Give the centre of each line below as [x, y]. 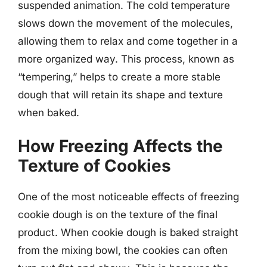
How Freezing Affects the [120, 146]
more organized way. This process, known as [126, 59]
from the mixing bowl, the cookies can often [123, 250]
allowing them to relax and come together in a [128, 41]
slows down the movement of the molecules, [125, 23]
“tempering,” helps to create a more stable [119, 77]
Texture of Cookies [94, 166]
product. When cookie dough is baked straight [128, 232]
